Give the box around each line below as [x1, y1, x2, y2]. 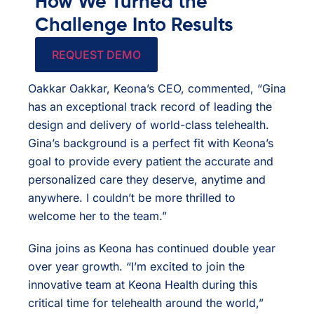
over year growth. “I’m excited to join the [28, 259, 245, 274]
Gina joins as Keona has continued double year [28, 241, 275, 256]
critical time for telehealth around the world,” [28, 296, 264, 310]
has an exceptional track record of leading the [28, 100, 272, 114]
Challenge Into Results [35, 16, 233, 36]
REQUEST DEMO [52, 48, 141, 62]
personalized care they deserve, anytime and [28, 172, 266, 187]
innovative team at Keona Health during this [28, 278, 257, 292]
